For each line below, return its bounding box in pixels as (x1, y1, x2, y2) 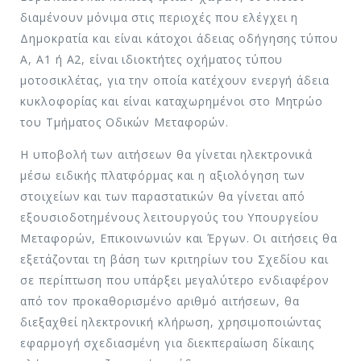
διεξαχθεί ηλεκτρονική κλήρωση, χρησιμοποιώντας (20, 313, 322, 330)
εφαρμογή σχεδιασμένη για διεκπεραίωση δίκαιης (20, 334, 315, 351)
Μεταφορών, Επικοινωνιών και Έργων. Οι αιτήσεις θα (20, 230, 338, 246)
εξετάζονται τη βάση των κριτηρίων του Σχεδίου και (20, 251, 329, 267)
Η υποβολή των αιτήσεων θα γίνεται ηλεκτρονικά (20, 146, 313, 162)
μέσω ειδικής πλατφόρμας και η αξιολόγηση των (20, 167, 306, 183)
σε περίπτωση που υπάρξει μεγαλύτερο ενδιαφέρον (20, 272, 330, 288)
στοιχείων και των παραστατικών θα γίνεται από (20, 188, 306, 204)
